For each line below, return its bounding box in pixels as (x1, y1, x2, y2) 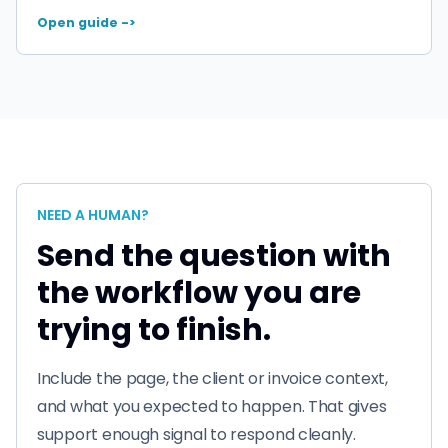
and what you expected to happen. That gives (37, 394, 387, 418)
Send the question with (37, 234, 391, 277)
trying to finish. (37, 308, 271, 351)
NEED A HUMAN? (37, 204, 149, 225)
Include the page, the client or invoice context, (37, 366, 388, 390)
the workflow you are (37, 271, 361, 314)
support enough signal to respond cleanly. (37, 422, 356, 446)
